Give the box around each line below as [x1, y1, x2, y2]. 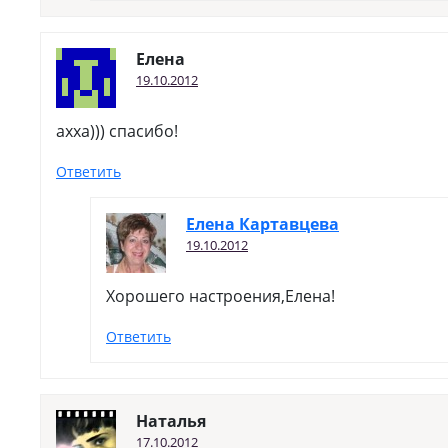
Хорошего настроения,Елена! [106, 285, 335, 307]
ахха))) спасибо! [56, 120, 178, 142]
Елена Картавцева [186, 213, 339, 235]
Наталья [136, 410, 206, 432]
